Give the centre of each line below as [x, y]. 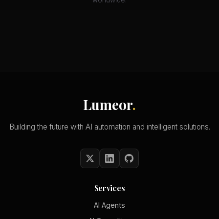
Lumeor [108, 105]
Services [109, 188]
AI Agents [109, 205]
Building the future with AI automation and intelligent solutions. [109, 127]
